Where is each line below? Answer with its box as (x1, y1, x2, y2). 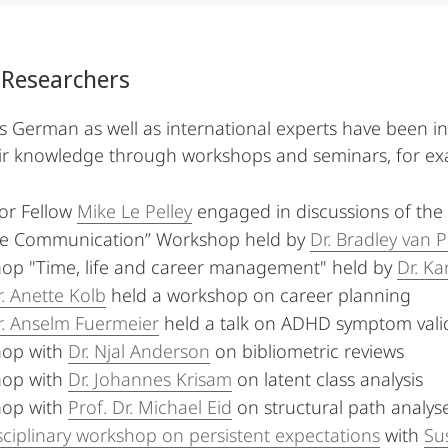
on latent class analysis (232, 367, 423, 391)
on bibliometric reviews (210, 339, 404, 363)
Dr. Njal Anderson (68, 339, 210, 363)
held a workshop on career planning (106, 283, 411, 307)
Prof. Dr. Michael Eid (68, 395, 232, 419)
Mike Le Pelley (77, 199, 192, 223)
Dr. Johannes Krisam (68, 367, 232, 391)
